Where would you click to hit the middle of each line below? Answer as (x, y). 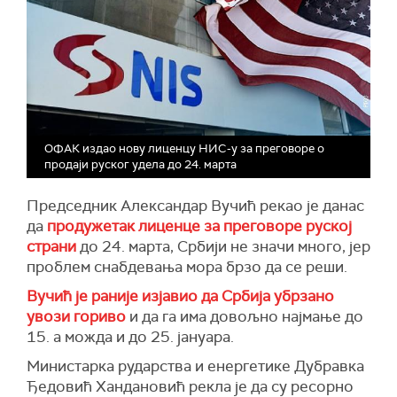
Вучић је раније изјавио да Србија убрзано (180, 296)
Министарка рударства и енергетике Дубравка (195, 366)
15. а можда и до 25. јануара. (132, 336)
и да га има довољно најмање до (245, 316)
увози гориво (76, 316)
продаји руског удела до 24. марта (140, 164)
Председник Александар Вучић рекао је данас (195, 205)
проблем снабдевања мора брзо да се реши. (187, 266)
